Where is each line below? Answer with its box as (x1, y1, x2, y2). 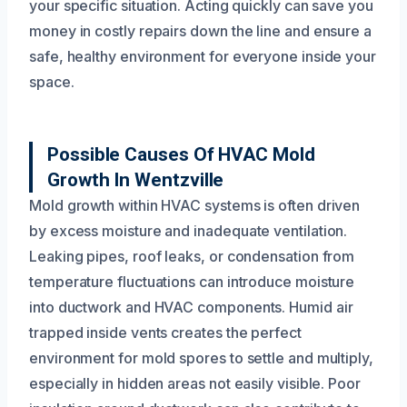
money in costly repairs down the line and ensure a (29, 21, 372, 40)
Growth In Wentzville (47, 168, 224, 191)
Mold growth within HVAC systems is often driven (29, 195, 361, 214)
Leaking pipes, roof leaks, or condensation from (29, 246, 355, 265)
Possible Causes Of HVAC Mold (47, 143, 315, 165)
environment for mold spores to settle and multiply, (29, 348, 373, 367)
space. (29, 72, 74, 91)
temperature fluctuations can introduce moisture (29, 272, 355, 291)
